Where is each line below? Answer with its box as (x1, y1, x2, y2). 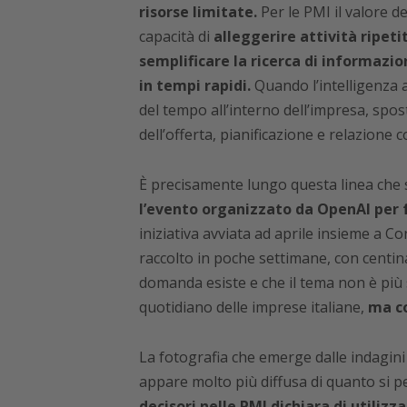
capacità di (138, 26, 213, 47)
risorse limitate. (138, 2, 257, 23)
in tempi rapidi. (138, 75, 251, 96)
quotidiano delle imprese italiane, (138, 297, 364, 318)
